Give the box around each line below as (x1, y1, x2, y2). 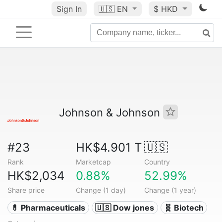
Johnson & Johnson (59, 106, 163, 119)
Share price (7, 186, 45, 194)
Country (144, 158, 170, 166)
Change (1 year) (144, 186, 196, 194)
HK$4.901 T (75, 140, 142, 155)
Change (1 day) (75, 186, 126, 194)
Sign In (56, 4, 82, 14)
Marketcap (75, 158, 111, 166)
